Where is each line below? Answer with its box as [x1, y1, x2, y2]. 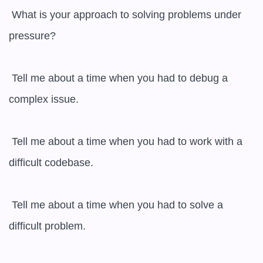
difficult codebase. [9, 157, 93, 168]
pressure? [9, 30, 56, 42]
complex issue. [9, 93, 79, 105]
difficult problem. [9, 220, 86, 232]
